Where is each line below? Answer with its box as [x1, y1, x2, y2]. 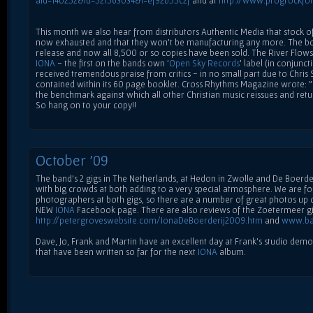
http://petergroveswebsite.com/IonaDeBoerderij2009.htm [36, 214, 263, 226]
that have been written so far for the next [36, 246, 198, 257]
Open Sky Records [169, 57, 240, 68]
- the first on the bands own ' [55, 57, 169, 68]
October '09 [36, 151, 108, 168]
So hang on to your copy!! [36, 99, 136, 110]
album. [217, 246, 246, 257]
